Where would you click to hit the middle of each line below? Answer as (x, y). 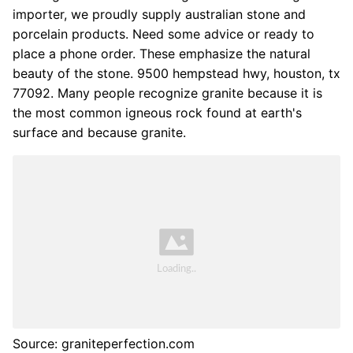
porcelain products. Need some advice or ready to (163, 34)
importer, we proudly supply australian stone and (159, 15)
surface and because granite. (99, 133)
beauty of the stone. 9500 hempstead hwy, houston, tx (176, 74)
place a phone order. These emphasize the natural (162, 54)
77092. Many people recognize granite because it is (167, 93)
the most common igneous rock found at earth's (157, 113)
